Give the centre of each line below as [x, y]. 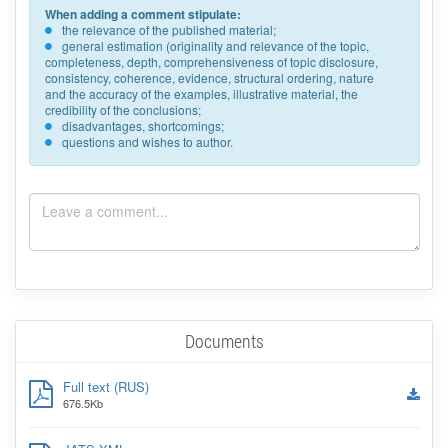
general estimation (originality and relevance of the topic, [215, 46]
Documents [224, 340]
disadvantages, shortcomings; [142, 126]
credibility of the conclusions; [122, 110]
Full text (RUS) [105, 387]
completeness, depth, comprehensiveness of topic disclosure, [211, 62]
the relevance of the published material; [168, 30]
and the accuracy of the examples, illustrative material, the [201, 94]
